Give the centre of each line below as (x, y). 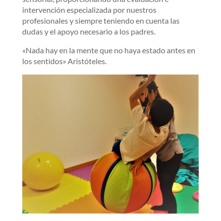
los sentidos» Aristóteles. (64, 61)
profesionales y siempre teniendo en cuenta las (101, 20)
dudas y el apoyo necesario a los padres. (89, 31)
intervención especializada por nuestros (89, 9)
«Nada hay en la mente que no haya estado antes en (109, 50)
